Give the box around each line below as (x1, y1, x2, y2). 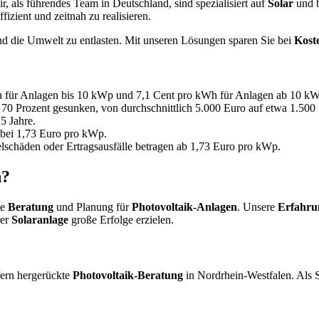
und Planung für (53, 201, 132, 214)
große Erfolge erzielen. (68, 214, 174, 226)
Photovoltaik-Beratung (73, 268, 183, 281)
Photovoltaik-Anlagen (132, 201, 237, 214)
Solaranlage (11, 214, 68, 226)
